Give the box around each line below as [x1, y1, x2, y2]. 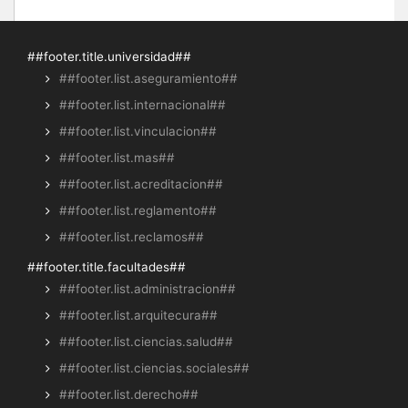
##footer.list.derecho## [59, 386, 199, 402]
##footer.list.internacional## [59, 97, 226, 112]
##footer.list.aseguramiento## [59, 70, 238, 86]
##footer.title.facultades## [27, 259, 186, 274]
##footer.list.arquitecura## [59, 307, 218, 322]
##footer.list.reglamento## [59, 202, 217, 218]
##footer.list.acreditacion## [59, 176, 223, 191]
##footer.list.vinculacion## [59, 123, 217, 138]
